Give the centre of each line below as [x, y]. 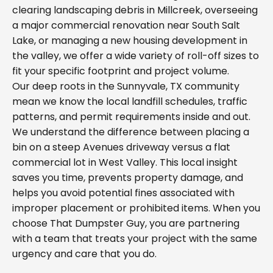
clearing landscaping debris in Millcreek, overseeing [135, 10]
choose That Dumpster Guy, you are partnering [126, 223]
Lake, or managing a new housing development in [130, 41]
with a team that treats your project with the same [135, 239]
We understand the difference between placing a [131, 132]
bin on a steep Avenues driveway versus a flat [121, 147]
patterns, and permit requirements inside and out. [131, 117]
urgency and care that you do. [84, 254]
